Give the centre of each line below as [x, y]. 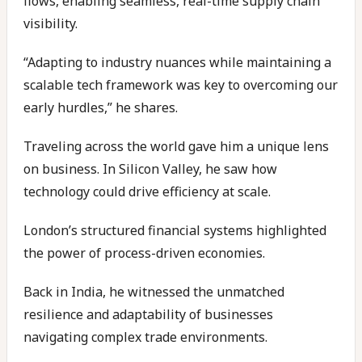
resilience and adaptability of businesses [148, 314]
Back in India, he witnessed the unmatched [154, 292]
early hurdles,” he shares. [101, 107]
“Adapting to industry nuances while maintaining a [177, 62]
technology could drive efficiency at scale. [147, 192]
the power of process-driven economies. [144, 253]
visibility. [51, 23]
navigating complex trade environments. [147, 337]
